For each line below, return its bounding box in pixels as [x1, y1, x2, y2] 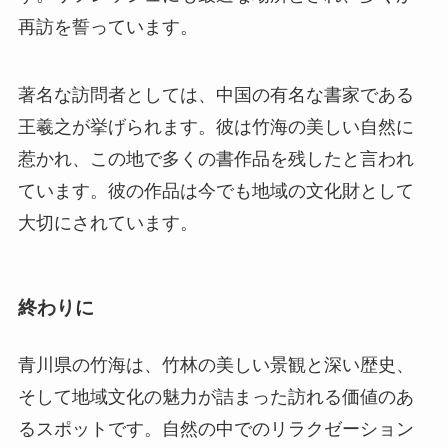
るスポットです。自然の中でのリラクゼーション [17, 419, 414, 440]
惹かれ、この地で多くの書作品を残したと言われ [17, 148, 414, 169]
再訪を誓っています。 [17, 16, 198, 37]
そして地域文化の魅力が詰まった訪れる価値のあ [17, 387, 414, 408]
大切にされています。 [17, 212, 198, 233]
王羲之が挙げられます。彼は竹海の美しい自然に [17, 116, 414, 137]
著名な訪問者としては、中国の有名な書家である [17, 84, 414, 105]
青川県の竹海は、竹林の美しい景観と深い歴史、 [17, 355, 414, 376]
